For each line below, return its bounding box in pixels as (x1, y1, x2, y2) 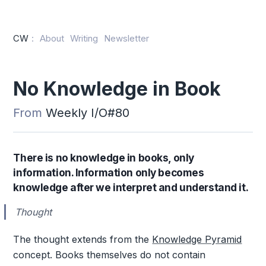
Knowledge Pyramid (152, 233, 242, 245)
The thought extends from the (13, 233, 153, 245)
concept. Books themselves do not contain (13, 248, 206, 261)
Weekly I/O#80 (46, 106, 130, 120)
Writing (70, 33, 99, 44)
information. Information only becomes (13, 166, 204, 179)
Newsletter (104, 33, 150, 44)
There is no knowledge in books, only (13, 151, 194, 164)
